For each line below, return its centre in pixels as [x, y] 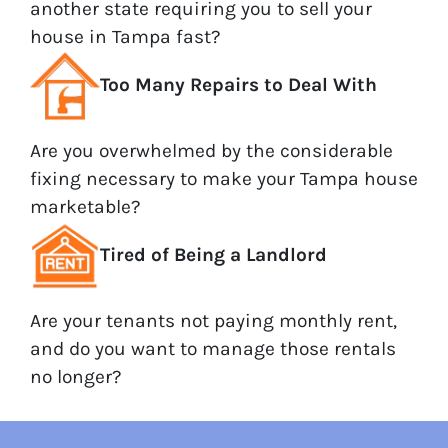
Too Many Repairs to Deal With [238, 84]
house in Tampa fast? [125, 36]
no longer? [76, 376]
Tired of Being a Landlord [213, 254]
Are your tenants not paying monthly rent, [213, 320]
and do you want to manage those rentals [213, 348]
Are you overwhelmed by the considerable [211, 150]
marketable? [85, 206]
